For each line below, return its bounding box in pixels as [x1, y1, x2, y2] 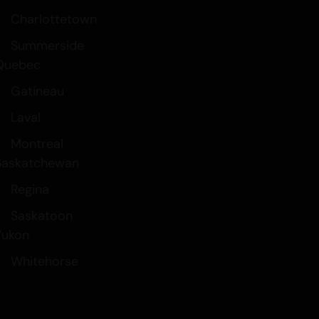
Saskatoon [10, 206, 73, 224]
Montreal [10, 135, 63, 152]
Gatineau [10, 82, 64, 100]
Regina [10, 180, 49, 198]
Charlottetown [10, 10, 97, 28]
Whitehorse [10, 252, 78, 270]
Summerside [10, 36, 84, 54]
